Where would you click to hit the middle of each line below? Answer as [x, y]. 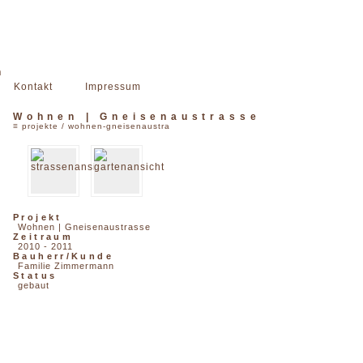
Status [35, 276]
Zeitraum [43, 237]
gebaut [33, 286]
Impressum [113, 86]
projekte [40, 126]
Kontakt [33, 86]
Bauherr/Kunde [63, 256]
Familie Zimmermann [66, 266]
